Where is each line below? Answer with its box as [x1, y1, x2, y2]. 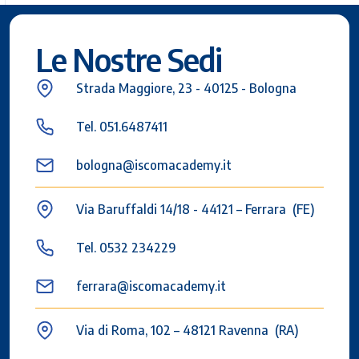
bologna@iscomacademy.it [76, 156, 232, 173]
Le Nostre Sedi [35, 38, 223, 79]
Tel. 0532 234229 [76, 239, 176, 256]
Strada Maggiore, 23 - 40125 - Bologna [76, 79, 296, 96]
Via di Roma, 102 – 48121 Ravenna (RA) [76, 321, 299, 338]
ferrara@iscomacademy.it [76, 277, 226, 294]
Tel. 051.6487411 [76, 118, 167, 135]
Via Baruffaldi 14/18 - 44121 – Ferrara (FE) [76, 200, 315, 217]
